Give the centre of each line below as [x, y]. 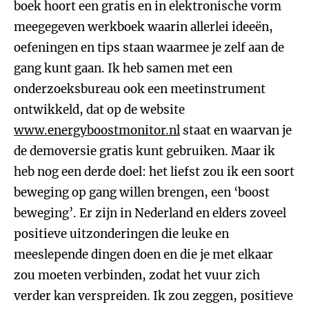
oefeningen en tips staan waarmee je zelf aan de [149, 48]
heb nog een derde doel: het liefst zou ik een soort [154, 172]
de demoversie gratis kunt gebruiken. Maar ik [144, 151]
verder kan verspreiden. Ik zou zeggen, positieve [153, 296]
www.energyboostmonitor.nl [97, 130]
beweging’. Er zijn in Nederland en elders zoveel [150, 213]
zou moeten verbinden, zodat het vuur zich [137, 275]
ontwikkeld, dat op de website [99, 110]
